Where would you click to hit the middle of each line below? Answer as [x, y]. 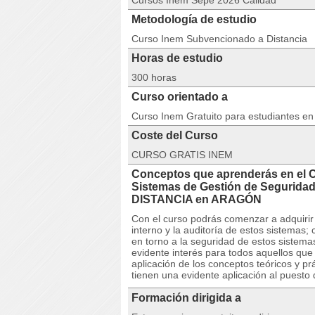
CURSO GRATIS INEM [182, 155]
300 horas [154, 77]
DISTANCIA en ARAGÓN [197, 199]
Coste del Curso [175, 135]
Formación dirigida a [186, 298]
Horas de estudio [177, 58]
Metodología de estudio [194, 19]
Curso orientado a [180, 97]
